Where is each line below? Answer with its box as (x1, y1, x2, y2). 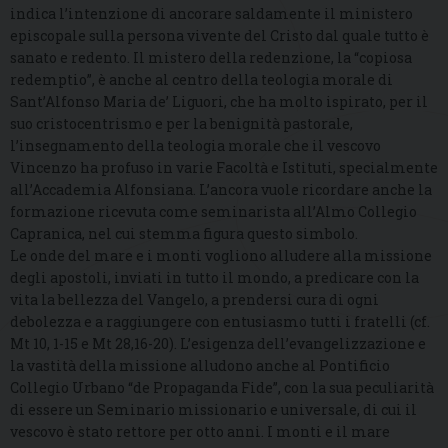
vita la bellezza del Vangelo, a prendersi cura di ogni (10, 289, 379, 309)
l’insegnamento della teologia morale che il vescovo (10, 135, 381, 155)
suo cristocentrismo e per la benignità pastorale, (10, 113, 353, 133)
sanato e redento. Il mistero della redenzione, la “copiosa (10, 47, 412, 67)
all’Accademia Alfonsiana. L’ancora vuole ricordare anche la (10, 179, 432, 199)
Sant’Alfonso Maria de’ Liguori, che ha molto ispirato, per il (10, 91, 428, 111)
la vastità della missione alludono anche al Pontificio (10, 355, 390, 375)
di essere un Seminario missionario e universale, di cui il (10, 399, 417, 419)
